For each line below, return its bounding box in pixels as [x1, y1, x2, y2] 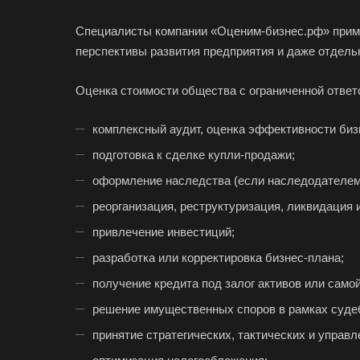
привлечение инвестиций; [92, 224, 235, 239]
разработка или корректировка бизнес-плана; [92, 250, 344, 264]
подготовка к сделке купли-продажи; [92, 147, 295, 162]
